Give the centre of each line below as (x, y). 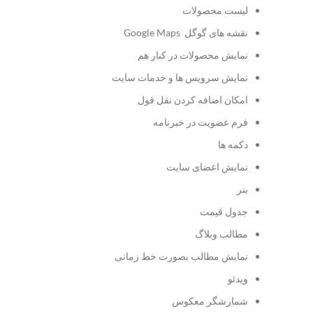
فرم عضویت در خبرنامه (201, 122)
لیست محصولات (215, 10)
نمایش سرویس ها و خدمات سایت (180, 77)
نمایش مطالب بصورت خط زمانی (181, 256)
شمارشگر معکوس (210, 301)
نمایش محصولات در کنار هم (193, 55)
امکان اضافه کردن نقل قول (193, 100)
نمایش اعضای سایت (207, 167)
